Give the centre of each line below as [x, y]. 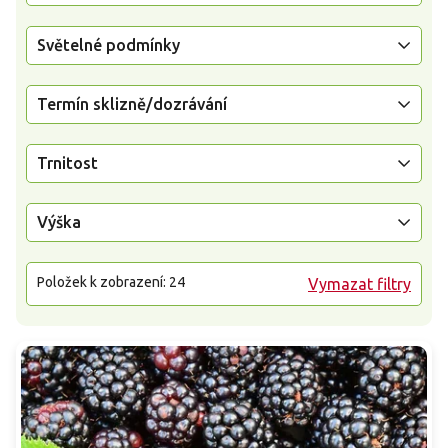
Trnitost [67, 162]
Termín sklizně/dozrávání [132, 103]
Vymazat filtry [359, 283]
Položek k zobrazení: [103, 281]
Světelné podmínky [108, 44]
